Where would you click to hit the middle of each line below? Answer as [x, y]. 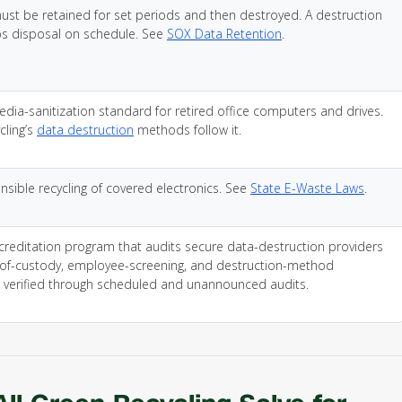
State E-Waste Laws [307, 188]
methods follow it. [188, 130]
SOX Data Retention [224, 34]
